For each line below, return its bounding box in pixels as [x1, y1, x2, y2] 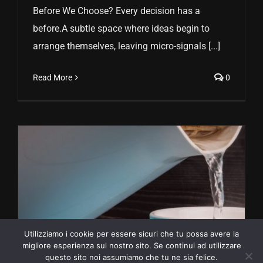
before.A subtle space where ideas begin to [33, 23, 210, 35]
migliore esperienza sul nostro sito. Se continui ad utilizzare [22, 241, 241, 250]
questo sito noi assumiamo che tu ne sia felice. [45, 252, 218, 262]
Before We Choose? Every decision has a [33, 5, 200, 17]
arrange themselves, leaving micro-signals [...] [33, 41, 220, 52]
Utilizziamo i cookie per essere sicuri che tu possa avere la [24, 229, 239, 238]
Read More [33, 73, 72, 83]
